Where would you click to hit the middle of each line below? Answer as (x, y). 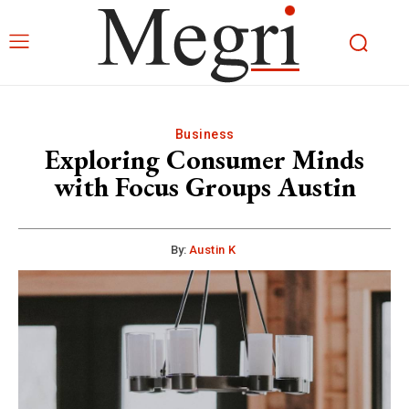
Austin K (212, 250)
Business (204, 134)
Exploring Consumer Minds (204, 159)
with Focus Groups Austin (204, 187)
